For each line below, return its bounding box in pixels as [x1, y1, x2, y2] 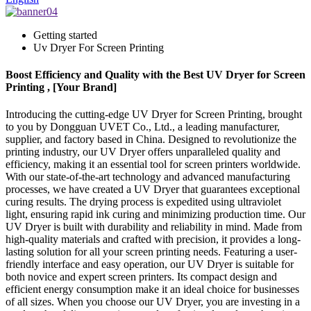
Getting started [33, 28, 97, 41]
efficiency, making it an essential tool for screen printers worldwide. [6, 158, 301, 171]
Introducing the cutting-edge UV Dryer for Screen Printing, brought [6, 108, 302, 121]
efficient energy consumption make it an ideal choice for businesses [6, 283, 299, 296]
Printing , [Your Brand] [6, 81, 117, 94]
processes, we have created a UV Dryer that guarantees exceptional [6, 183, 300, 196]
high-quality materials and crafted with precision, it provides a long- [6, 233, 301, 246]
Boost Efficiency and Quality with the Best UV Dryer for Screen [6, 69, 305, 81]
